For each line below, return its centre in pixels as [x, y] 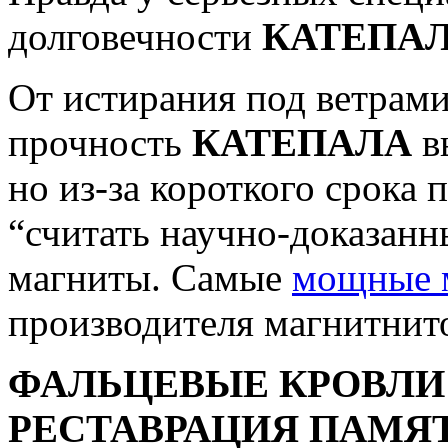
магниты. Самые [150, 278]
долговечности [135, 37]
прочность [95, 143]
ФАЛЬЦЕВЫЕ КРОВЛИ [226, 384]
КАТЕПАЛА [297, 143]
